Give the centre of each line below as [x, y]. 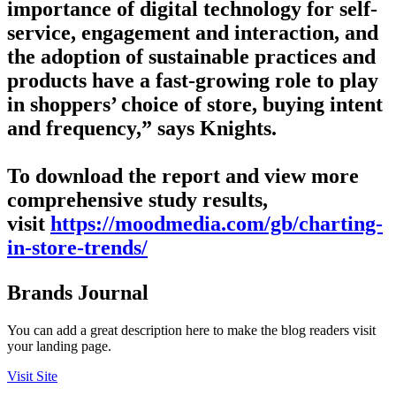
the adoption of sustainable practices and [191, 57]
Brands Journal [78, 293]
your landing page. [59, 346]
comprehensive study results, [137, 200]
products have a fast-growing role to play [193, 81]
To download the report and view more [183, 176]
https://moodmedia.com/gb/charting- [217, 224]
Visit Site [32, 376]
